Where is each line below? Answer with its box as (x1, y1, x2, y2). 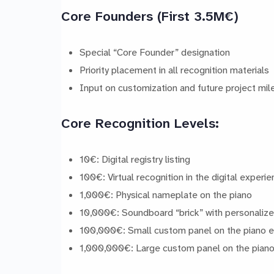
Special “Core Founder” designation (79, 45, 230, 59)
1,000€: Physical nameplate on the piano (79, 188, 252, 201)
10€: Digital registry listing (79, 152, 190, 166)
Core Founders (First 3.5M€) (61, 7, 239, 25)
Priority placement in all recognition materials (79, 63, 269, 76)
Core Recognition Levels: (61, 114, 219, 132)
